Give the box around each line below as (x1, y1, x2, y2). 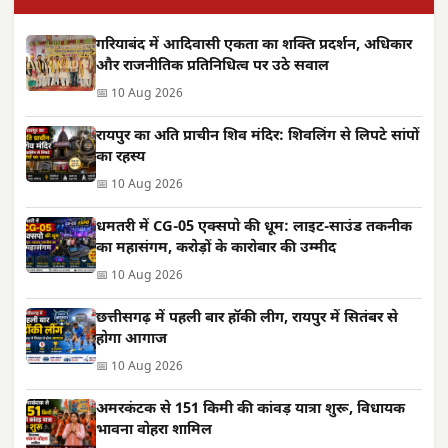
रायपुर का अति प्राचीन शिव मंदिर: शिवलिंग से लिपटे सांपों (96, 126, 419, 146)
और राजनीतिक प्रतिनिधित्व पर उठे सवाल (96, 56, 329, 76)
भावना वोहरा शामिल (96, 420, 212, 440)
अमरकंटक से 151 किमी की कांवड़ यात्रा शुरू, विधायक (96, 399, 405, 419)
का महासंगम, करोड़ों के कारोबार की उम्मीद (96, 238, 336, 258)
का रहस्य (96, 147, 145, 167)
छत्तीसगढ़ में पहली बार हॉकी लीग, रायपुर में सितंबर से (96, 308, 398, 328)
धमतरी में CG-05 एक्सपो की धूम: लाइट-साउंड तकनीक (96, 217, 412, 237)
